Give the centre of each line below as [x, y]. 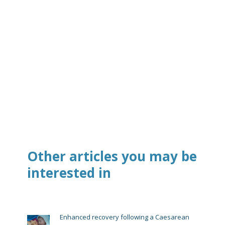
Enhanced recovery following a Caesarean [125, 217]
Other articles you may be [112, 156]
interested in [69, 173]
